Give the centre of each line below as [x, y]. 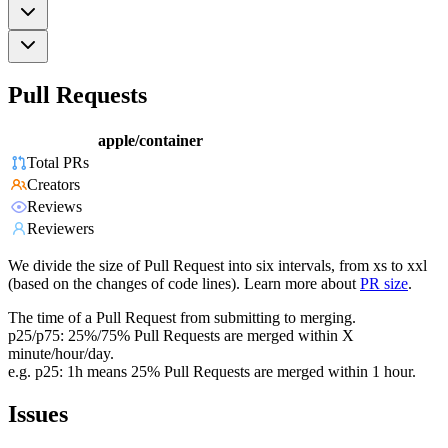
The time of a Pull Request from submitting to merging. [182, 318]
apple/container [150, 141]
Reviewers [60, 229]
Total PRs [58, 163]
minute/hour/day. [61, 354]
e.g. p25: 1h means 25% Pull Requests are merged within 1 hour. [212, 372]
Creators [53, 185]
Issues [38, 414]
